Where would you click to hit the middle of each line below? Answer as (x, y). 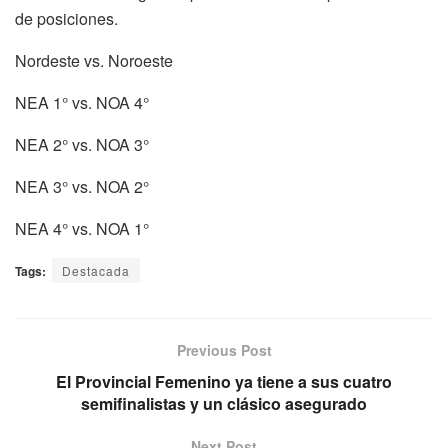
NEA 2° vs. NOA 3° (82, 144)
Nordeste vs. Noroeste (94, 60)
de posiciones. (66, 18)
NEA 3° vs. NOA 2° (82, 186)
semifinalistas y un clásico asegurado (224, 403)
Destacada (96, 270)
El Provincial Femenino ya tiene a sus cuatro (224, 381)
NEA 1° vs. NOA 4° (82, 102)
